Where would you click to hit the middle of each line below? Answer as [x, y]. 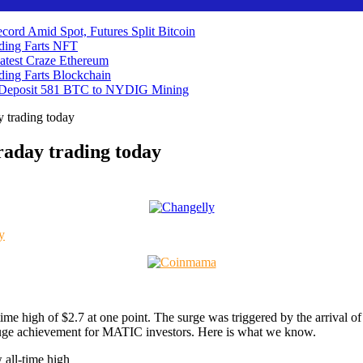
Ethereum [84, 60]
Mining [170, 90]
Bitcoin [177, 31]
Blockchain [82, 75]
